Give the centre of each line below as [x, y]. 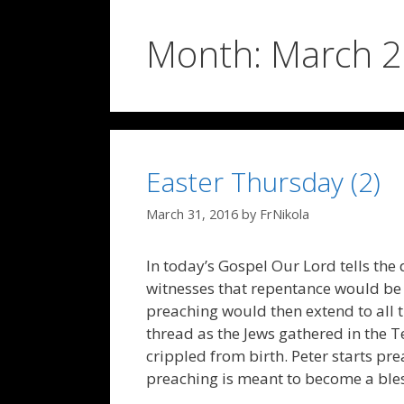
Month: [208, 54]
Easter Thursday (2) [263, 182]
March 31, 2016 [192, 215]
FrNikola [285, 215]
